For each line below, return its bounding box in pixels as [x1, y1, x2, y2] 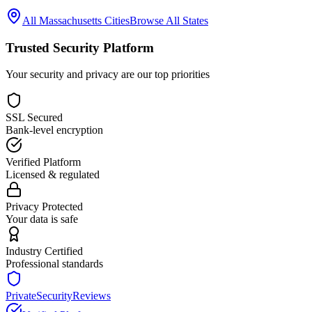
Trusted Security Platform [6, 40, 154, 55]
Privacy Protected [6, 201, 83, 213]
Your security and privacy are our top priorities [6, 68, 210, 81]
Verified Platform [6, 156, 81, 169]
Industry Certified [6, 245, 83, 258]
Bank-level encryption [6, 124, 103, 136]
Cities [102, 14, 130, 26]
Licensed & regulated [6, 169, 100, 181]
